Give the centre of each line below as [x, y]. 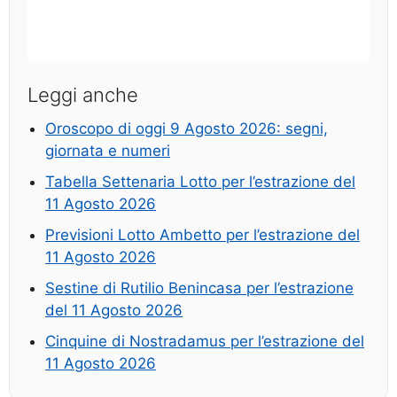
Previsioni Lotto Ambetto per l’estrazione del [202, 235]
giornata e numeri [108, 151]
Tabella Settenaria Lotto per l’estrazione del [200, 182]
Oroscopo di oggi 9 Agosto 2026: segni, [187, 129]
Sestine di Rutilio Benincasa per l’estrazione [199, 288]
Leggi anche [83, 95]
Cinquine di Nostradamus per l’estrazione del [205, 342]
